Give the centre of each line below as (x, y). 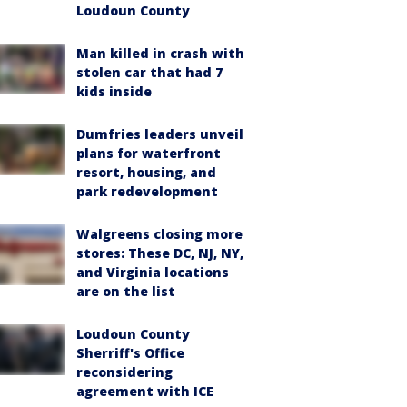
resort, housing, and (146, 172)
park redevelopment (147, 191)
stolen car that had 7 (149, 72)
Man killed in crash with (160, 53)
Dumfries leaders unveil (160, 134)
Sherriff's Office (130, 353)
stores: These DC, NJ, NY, (160, 253)
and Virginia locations (153, 272)
